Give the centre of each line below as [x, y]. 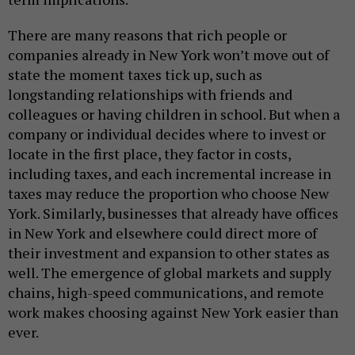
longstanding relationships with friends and [150, 94]
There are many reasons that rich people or [147, 34]
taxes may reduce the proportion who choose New [168, 193]
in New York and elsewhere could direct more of [162, 233]
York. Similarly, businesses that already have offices [173, 213]
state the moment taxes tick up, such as [135, 74]
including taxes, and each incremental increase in [170, 173]
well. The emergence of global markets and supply [170, 272]
